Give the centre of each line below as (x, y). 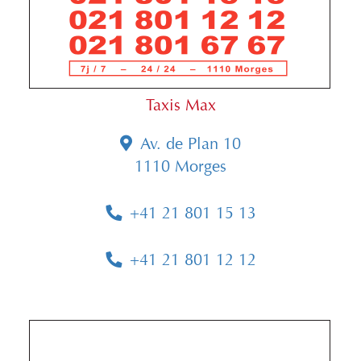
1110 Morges (180, 167)
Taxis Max (180, 106)
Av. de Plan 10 (191, 144)
